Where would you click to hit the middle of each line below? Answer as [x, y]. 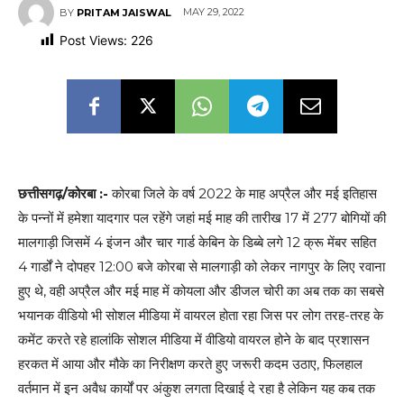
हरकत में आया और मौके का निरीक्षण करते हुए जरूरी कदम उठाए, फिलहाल [190, 364]
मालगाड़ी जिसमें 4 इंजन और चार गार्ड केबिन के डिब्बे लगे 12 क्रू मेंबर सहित [197, 243]
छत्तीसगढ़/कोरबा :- [63, 194]
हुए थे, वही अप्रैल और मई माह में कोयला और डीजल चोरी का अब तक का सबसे [201, 291]
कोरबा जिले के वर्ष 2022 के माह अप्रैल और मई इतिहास [243, 194]
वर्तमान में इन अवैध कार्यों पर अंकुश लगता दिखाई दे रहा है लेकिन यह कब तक [197, 389]
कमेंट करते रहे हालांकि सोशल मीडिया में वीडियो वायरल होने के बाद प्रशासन [194, 340]
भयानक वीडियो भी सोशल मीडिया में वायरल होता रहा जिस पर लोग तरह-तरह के [201, 316]
